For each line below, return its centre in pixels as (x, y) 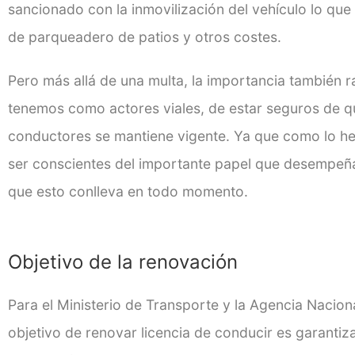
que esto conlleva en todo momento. (128, 192)
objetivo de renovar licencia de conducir (142, 333)
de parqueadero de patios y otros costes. (145, 37)
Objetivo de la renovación (123, 262)
